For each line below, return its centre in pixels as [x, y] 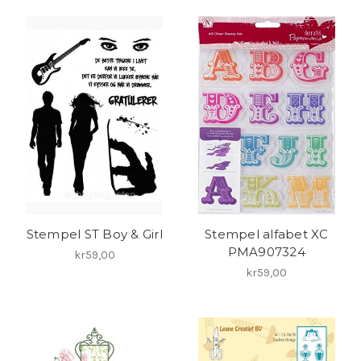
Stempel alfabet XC [267, 234]
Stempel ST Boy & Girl [94, 234]
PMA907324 [266, 252]
